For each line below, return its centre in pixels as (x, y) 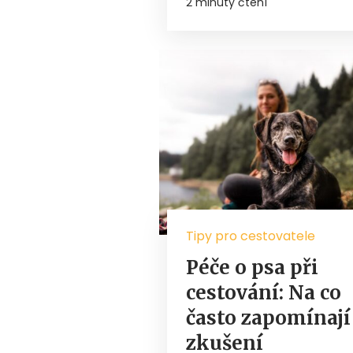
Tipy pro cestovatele (251, 236)
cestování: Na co (264, 293)
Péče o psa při (252, 268)
